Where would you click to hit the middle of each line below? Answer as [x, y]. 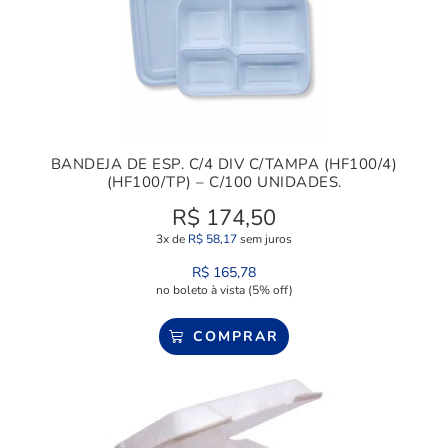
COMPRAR [235, 337]
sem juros [264, 239]
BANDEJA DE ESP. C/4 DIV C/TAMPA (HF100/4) [224, 164]
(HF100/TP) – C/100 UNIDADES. [224, 182]
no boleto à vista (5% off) [224, 290]
